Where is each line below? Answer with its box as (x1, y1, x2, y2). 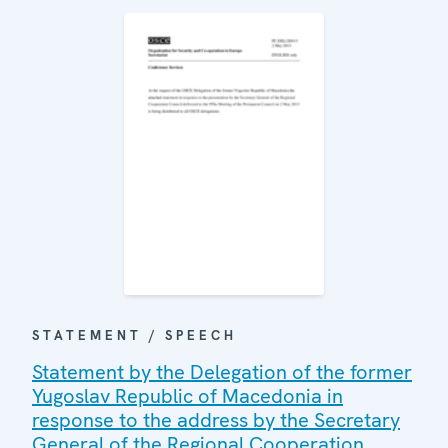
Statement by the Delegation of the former (32, 359, 412, 385)
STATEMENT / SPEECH (32, 327, 237, 344)
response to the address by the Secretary (32, 407, 400, 433)
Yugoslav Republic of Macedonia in (32, 383, 343, 409)
